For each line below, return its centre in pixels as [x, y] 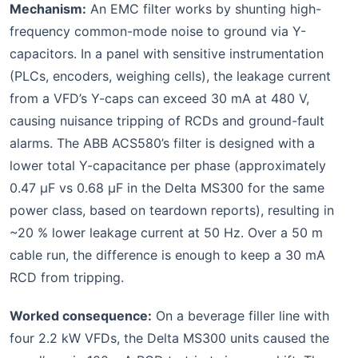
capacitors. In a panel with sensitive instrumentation [167, 53]
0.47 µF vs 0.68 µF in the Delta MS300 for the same [167, 187]
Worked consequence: [81, 315]
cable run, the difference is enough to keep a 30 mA [167, 255]
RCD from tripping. [67, 277]
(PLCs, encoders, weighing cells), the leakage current [170, 76]
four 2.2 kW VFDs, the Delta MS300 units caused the [169, 338]
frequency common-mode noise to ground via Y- [158, 31]
